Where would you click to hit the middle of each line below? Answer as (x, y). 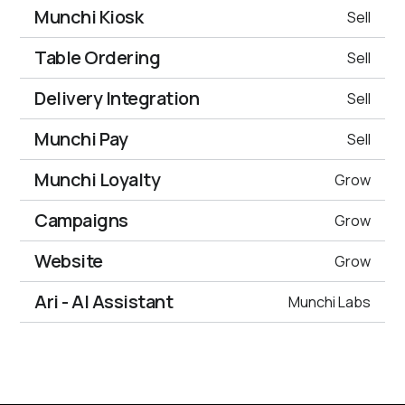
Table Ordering (98, 58)
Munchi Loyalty (98, 180)
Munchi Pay (81, 139)
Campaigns (81, 221)
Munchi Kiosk (89, 17)
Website (69, 261)
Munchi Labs (329, 302)
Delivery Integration (117, 99)
